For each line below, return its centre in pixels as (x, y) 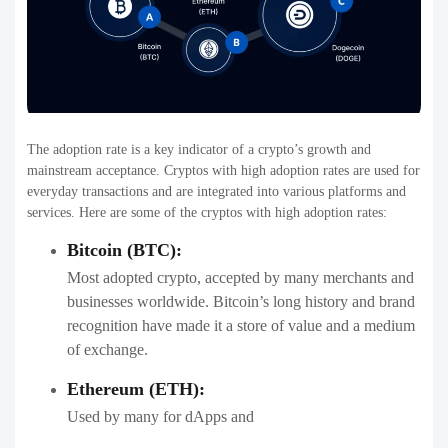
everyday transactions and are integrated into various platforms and (216, 191)
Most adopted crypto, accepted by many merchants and (240, 277)
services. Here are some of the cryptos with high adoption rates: (207, 212)
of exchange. (107, 349)
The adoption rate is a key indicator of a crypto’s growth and (199, 149)
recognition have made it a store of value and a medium (241, 325)
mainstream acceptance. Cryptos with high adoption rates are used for (223, 170)
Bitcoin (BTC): (124, 249)
